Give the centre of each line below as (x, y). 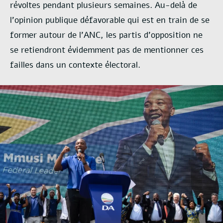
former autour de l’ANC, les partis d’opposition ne (106, 35)
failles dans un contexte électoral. (75, 65)
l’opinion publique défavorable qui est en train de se (110, 20)
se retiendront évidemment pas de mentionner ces (107, 50)
